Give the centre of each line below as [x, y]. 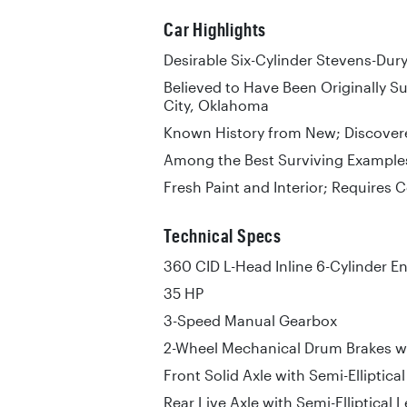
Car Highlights [215, 30]
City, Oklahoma [216, 105]
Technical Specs [223, 236]
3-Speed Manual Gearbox [250, 321]
